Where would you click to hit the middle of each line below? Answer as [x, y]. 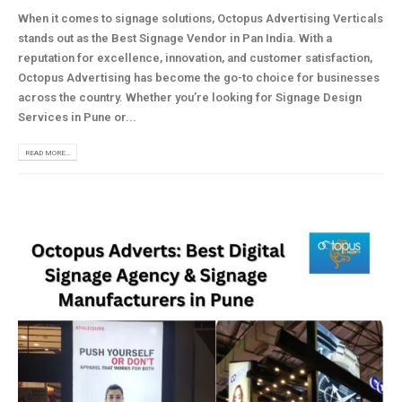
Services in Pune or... [77, 117]
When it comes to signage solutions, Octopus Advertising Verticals [201, 18]
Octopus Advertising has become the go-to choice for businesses [199, 77]
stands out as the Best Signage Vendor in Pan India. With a [175, 38]
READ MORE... [48, 152]
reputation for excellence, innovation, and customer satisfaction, [195, 57]
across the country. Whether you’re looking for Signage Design [190, 97]
